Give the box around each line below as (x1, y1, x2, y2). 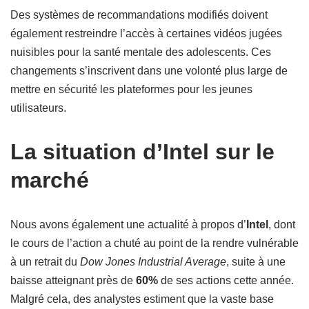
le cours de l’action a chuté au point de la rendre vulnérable (10, 237, 299, 249)
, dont (268, 219, 295, 230)
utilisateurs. (10, 102, 66, 114)
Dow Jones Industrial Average (80, 256, 226, 268)
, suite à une (226, 256, 286, 268)
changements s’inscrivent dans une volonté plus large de (10, 65, 288, 77)
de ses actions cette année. (158, 275, 294, 286)
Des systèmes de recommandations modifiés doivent (10, 9, 268, 21)
